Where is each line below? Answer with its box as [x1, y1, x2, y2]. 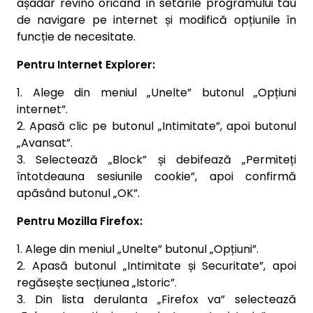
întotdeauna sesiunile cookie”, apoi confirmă [17, 168, 296, 184]
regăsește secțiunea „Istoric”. [17, 275, 177, 291]
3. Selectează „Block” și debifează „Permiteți [17, 152, 296, 168]
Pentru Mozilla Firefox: [17, 213, 143, 229]
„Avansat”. [17, 135, 73, 151]
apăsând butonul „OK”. [17, 185, 140, 201]
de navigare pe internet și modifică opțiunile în [17, 12, 296, 28]
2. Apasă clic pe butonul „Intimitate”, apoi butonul [17, 118, 296, 134]
